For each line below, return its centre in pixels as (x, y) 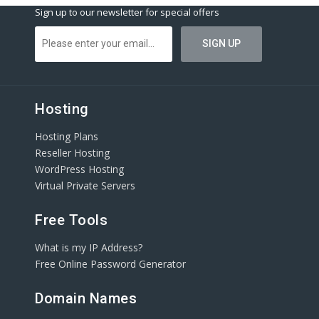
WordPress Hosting (79, 169)
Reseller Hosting (72, 152)
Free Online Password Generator (110, 263)
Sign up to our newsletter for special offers (127, 12)
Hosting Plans (67, 136)
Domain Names (86, 298)
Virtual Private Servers (85, 185)
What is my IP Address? (89, 247)
